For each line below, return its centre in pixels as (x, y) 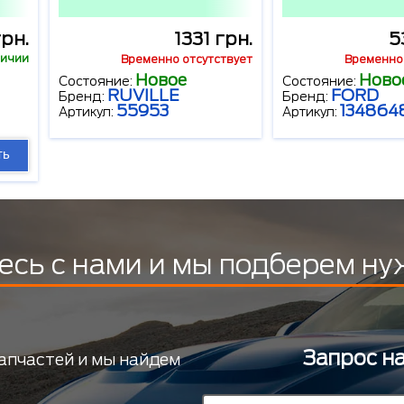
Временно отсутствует (187, 60)
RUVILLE (143, 96)
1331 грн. (213, 39)
